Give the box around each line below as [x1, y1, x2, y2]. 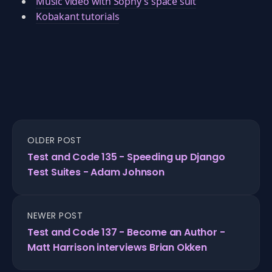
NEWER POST [27, 209, 83, 222]
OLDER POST [27, 134, 81, 146]
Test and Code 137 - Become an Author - [27, 225, 225, 239]
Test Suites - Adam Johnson [27, 165, 165, 179]
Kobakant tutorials [36, 10, 120, 23]
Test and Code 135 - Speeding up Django [27, 150, 225, 164]
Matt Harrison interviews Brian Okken [27, 240, 207, 254]
